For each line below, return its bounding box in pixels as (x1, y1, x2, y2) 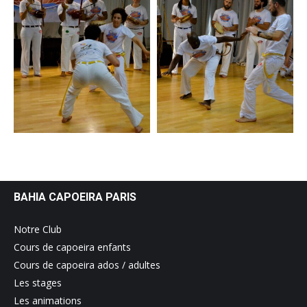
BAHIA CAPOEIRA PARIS (14, 191, 136, 204)
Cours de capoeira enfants (14, 241, 131, 254)
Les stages (14, 276, 62, 289)
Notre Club (14, 223, 62, 236)
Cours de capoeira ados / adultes (14, 258, 160, 271)
